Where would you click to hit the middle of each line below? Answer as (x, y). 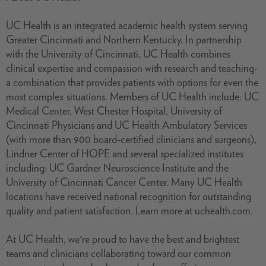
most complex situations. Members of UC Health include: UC (132, 96)
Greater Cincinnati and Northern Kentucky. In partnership (124, 39)
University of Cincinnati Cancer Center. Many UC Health (124, 182)
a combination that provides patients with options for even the (132, 82)
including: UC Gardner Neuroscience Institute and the (117, 168)
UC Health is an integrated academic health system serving (127, 25)
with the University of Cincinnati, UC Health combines (118, 54)
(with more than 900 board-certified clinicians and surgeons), (131, 139)
